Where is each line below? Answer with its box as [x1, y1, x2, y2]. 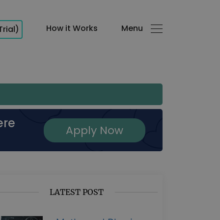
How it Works [46, 23, 98, 34]
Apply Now [65, 122, 123, 138]
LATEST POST [50, 187, 104, 197]
